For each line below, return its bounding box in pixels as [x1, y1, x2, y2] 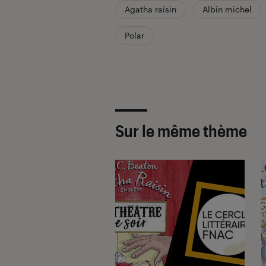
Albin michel [202, 4, 252, 15]
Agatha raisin [125, 4, 176, 15]
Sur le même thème [115, 121, 247, 141]
